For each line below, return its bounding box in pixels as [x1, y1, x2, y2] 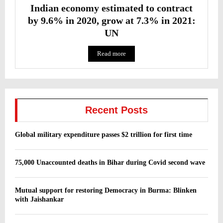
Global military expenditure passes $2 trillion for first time [15, 131, 192, 139]
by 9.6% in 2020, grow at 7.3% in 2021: [27, 15, 196, 26]
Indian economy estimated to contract [30, 2, 193, 14]
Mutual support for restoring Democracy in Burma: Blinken [15, 187, 197, 195]
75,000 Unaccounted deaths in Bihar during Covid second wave [15, 159, 205, 167]
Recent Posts [85, 105, 148, 116]
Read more [97, 50, 126, 58]
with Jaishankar [15, 196, 64, 204]
